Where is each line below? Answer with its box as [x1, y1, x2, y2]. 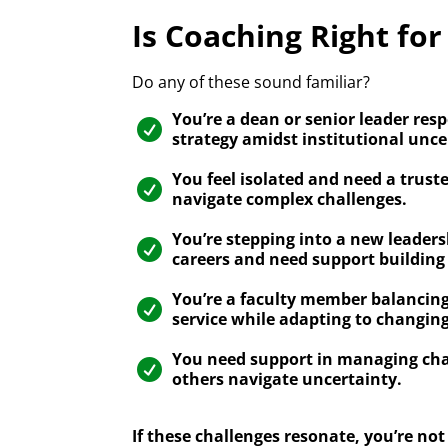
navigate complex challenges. [172, 188, 407, 211]
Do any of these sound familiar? [132, 71, 370, 94]
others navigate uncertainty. [172, 368, 402, 391]
